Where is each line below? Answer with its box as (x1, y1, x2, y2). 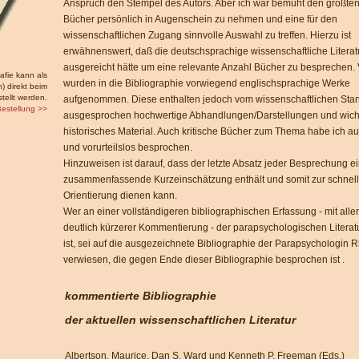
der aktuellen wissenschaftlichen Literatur (65, 313, 296, 326)
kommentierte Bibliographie (65, 289, 216, 302)
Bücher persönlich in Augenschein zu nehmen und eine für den (63, 14, 337, 25)
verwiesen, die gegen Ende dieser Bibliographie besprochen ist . (63, 254, 345, 265)
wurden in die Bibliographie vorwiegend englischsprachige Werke (63, 78, 350, 89)
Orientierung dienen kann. (63, 190, 177, 201)
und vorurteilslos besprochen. (63, 142, 192, 153)
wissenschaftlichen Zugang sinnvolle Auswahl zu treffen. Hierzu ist (63, 30, 351, 41)
